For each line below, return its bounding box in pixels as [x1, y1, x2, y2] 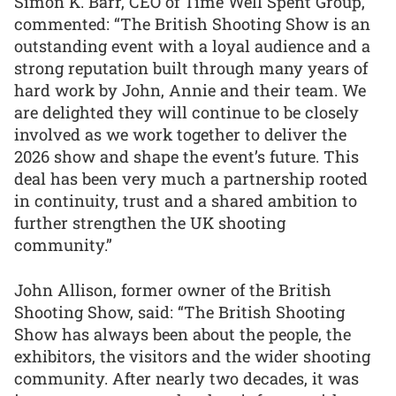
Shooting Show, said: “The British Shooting [14, 301, 345, 323]
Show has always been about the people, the [14, 323, 351, 345]
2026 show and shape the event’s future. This [14, 145, 359, 167]
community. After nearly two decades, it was [14, 367, 359, 389]
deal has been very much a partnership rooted [14, 167, 368, 189]
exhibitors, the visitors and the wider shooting [14, 345, 370, 367]
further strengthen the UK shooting [14, 211, 286, 233]
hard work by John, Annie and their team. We [14, 79, 366, 101]
